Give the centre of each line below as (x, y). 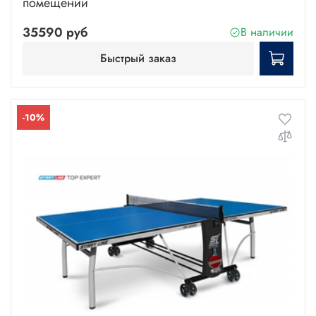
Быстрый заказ (138, 59)
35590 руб (55, 32)
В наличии (267, 32)
